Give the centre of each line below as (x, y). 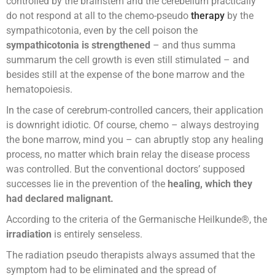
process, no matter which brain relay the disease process (128, 155)
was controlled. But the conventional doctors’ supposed (126, 169)
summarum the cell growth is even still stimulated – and (128, 60)
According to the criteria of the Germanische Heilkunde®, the (137, 220)
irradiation (29, 234)
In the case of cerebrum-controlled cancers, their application (135, 110)
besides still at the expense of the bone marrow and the (125, 75)
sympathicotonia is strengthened (78, 45)
